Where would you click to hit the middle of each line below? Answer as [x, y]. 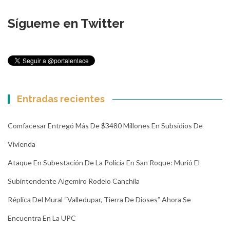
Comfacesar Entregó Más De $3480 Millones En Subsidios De [105, 126]
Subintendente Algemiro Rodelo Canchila [74, 181]
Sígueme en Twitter [66, 24]
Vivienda [22, 144]
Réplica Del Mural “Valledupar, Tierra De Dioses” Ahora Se [99, 200]
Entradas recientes [61, 99]
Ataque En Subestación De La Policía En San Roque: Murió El [104, 163]
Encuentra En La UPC [42, 218]
